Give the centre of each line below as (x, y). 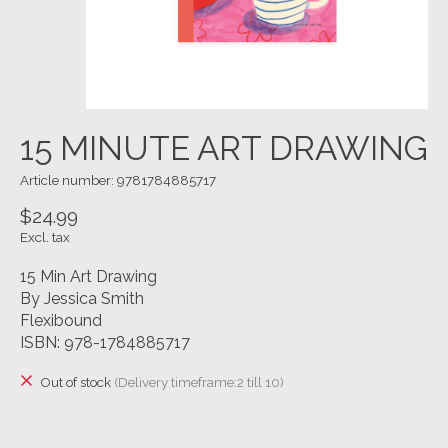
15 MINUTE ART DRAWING (224, 149)
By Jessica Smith (82, 298)
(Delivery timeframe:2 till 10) (198, 382)
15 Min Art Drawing (88, 276)
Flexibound (61, 320)
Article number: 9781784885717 (118, 180)
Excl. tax (45, 236)
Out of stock (76, 382)
